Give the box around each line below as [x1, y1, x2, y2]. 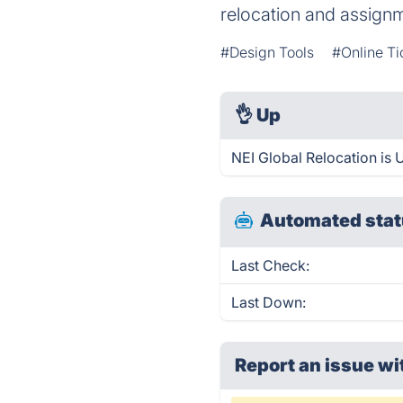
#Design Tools [220, 43, 315, 61]
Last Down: [231, 293, 307, 311]
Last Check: [231, 256, 310, 274]
